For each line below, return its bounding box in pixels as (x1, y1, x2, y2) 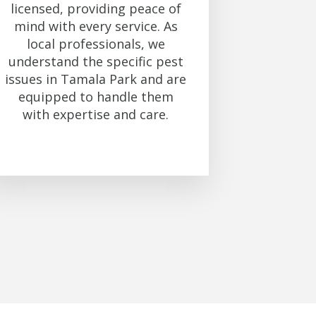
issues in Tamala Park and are (5, 71, 187, 88)
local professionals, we (26, 35, 165, 53)
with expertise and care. (23, 106, 169, 123)
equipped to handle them (18, 88, 174, 106)
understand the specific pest (8, 53, 183, 71)
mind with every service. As (13, 18, 178, 35)
